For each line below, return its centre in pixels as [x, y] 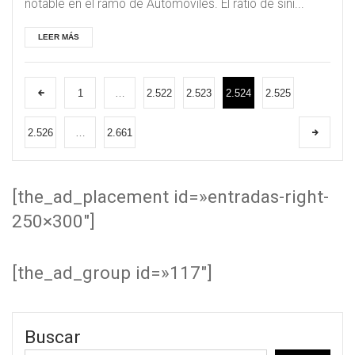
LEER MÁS [59, 36]
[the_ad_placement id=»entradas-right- [170, 197]
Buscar [53, 338]
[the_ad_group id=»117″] [112, 273]
